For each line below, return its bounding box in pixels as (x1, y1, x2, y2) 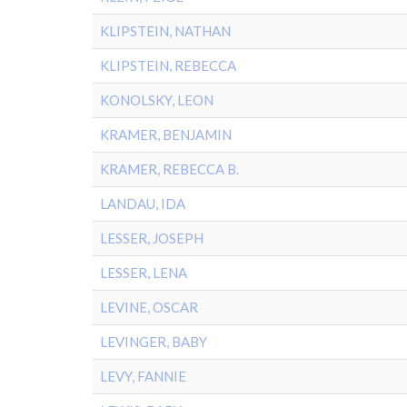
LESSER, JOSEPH (100, 230, 203, 246)
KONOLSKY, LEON (100, 92, 213, 108)
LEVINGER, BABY (100, 333, 207, 350)
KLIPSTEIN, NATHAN (100, 23, 231, 39)
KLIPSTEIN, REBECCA (100, 57, 236, 74)
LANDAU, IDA (100, 195, 185, 212)
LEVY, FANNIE (100, 368, 186, 384)
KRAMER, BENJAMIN (100, 126, 232, 143)
